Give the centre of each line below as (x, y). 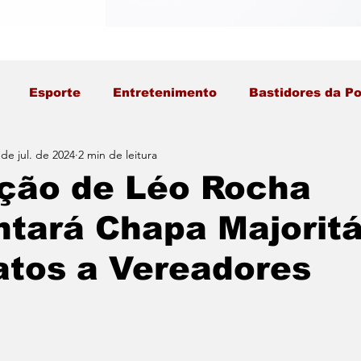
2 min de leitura (118, 154)
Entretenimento (165, 92)
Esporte (55, 92)
